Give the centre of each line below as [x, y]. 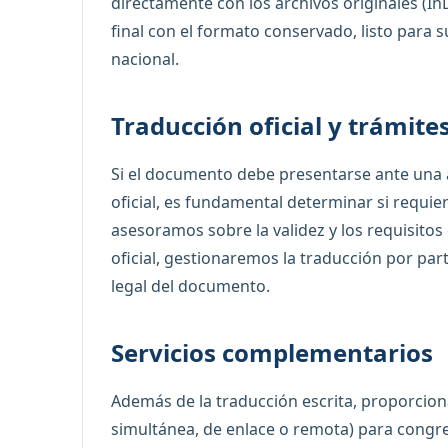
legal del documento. [190, 286]
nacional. [145, 59]
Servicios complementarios [272, 352]
